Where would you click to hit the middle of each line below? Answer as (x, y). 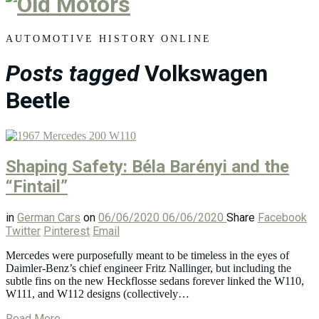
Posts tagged (72, 74)
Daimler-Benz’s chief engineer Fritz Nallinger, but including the (148, 268)
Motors (42, 31)
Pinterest (67, 231)
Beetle (38, 101)
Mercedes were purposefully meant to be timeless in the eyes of (147, 255)
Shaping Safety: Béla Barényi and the (147, 166)
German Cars (49, 217)
